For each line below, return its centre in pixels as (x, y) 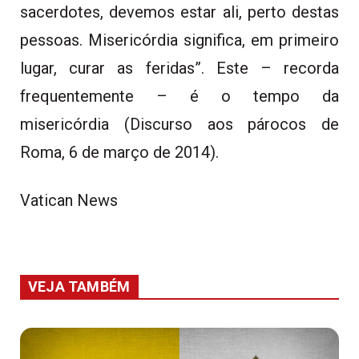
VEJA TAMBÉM (79, 286)
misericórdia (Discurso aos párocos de (179, 124)
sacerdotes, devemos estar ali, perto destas (179, 12)
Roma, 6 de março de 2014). (119, 152)
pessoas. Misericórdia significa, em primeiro (179, 40)
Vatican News (71, 200)
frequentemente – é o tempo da (179, 96)
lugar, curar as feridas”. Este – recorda (179, 68)
